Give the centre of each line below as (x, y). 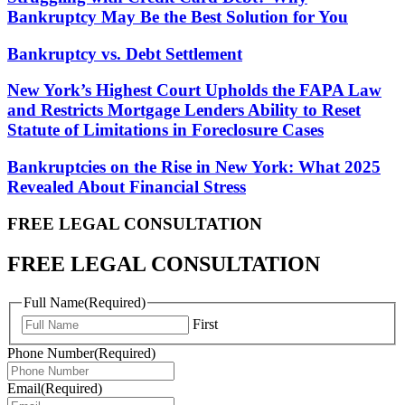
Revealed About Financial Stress (127, 187)
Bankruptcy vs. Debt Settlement (125, 53)
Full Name (54, 302)
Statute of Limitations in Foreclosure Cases (165, 130)
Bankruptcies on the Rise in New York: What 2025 (194, 167)
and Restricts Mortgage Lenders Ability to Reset (184, 110)
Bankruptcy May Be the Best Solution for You (178, 17)
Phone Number (51, 353)
